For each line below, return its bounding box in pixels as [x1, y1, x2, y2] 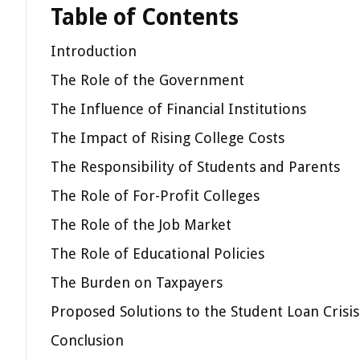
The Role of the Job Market [51, 216, 231, 233]
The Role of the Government [51, 72, 244, 88]
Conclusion [51, 332, 124, 349]
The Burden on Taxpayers [51, 274, 223, 291]
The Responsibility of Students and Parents [51, 158, 340, 175]
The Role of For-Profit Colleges [51, 187, 260, 204]
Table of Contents [51, 4, 239, 31]
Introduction [51, 43, 137, 59]
